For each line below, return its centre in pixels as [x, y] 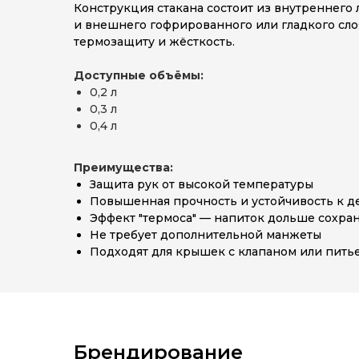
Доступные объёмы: [139, 75]
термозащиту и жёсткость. [154, 42]
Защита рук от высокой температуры [202, 184]
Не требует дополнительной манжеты [206, 235]
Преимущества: [123, 167]
